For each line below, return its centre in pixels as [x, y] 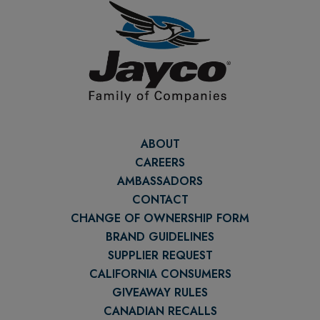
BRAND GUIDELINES [160, 236]
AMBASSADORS [160, 181]
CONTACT [160, 199]
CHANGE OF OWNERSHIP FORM [160, 218]
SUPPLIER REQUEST [160, 255]
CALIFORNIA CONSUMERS [160, 274]
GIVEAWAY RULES [160, 292]
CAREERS [160, 162]
